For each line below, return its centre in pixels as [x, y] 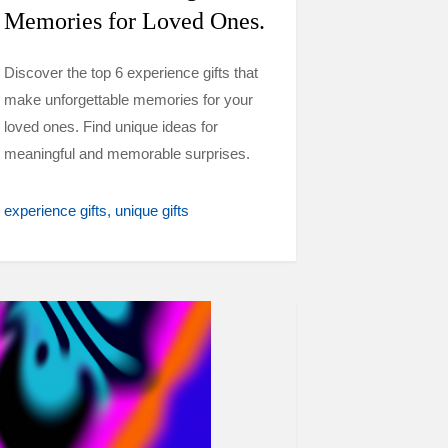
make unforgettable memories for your [128, 99]
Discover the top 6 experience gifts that [131, 72]
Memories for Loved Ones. [134, 21]
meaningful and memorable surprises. [127, 153]
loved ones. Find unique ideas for [111, 126]
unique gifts [152, 210]
